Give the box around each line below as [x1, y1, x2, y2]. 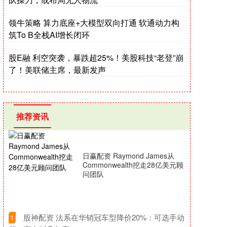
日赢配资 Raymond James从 [83, 150, 174, 161]
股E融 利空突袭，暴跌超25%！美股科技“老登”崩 [9, 52, 183, 63]
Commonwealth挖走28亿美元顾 [83, 160, 183, 170]
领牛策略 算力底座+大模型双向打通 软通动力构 [9, 17, 179, 28]
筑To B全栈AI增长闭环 [9, 29, 90, 41]
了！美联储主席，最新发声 [9, 64, 106, 75]
